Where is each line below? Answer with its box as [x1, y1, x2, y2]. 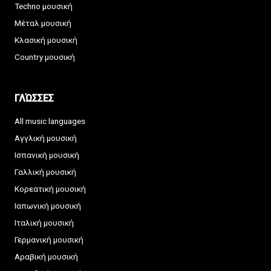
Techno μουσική [15, 1, 73, 11]
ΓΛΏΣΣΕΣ [15, 93, 54, 105]
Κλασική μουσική [15, 35, 77, 45]
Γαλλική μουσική [15, 167, 76, 177]
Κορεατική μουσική [15, 184, 86, 194]
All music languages [15, 116, 85, 126]
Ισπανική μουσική [15, 150, 79, 160]
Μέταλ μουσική [15, 18, 71, 28]
